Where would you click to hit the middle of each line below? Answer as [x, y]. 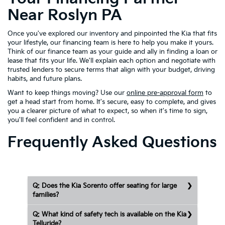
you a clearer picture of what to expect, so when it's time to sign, [107, 111]
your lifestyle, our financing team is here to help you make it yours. [110, 42]
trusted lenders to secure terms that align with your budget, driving [111, 70]
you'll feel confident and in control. [61, 120]
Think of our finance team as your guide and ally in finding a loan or [113, 51]
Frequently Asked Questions [112, 142]
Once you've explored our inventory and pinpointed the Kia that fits [112, 33]
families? [46, 195]
